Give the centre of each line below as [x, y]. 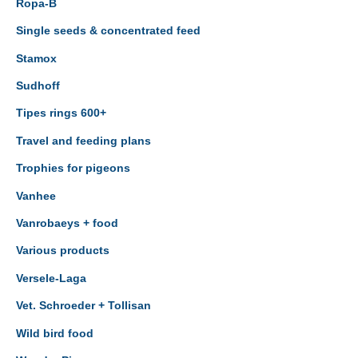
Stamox [36, 58]
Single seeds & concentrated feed [108, 31]
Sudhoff [38, 86]
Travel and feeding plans [84, 141]
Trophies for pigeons [73, 169]
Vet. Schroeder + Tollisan [84, 306]
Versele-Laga [51, 278]
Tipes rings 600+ [61, 113]
